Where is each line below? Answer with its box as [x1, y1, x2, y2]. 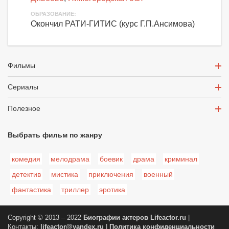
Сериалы [8, 83, 38, 91]
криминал [165, 155, 197, 164]
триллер [61, 186, 89, 194]
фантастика [12, 186, 51, 194]
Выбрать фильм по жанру [8, 131, 102, 140]
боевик [100, 155, 123, 164]
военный [144, 170, 173, 179]
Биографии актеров [83, 214, 148, 222]
